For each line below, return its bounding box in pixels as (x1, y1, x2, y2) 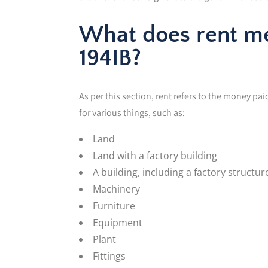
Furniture (93, 199, 135, 212)
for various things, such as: (79, 106, 185, 119)
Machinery (93, 182, 140, 196)
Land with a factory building (93, 148, 217, 162)
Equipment (93, 215, 142, 229)
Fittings (93, 249, 126, 263)
